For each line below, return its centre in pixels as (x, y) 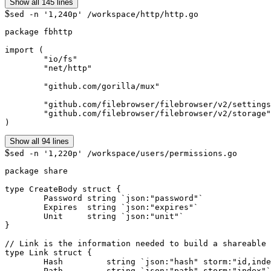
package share (36, 171)
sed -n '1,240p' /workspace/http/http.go (104, 14)
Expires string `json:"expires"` (24, 207)
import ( (24, 50)
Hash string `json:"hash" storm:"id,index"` (24, 261)
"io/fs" (24, 59)
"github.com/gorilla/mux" (24, 86)
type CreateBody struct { (63, 189)
